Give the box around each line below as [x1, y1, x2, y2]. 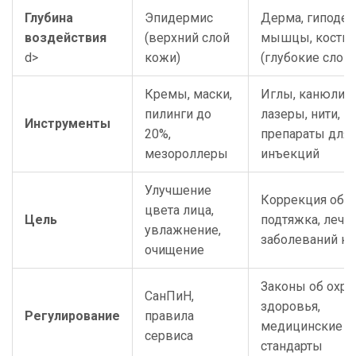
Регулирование [25, 308, 120, 324]
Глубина [25, 10, 73, 26]
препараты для [261, 126, 350, 142]
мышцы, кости [261, 30, 349, 46]
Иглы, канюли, [261, 87, 347, 103]
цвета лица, [145, 203, 214, 219]
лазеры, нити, [261, 106, 340, 122]
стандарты [261, 339, 323, 354]
